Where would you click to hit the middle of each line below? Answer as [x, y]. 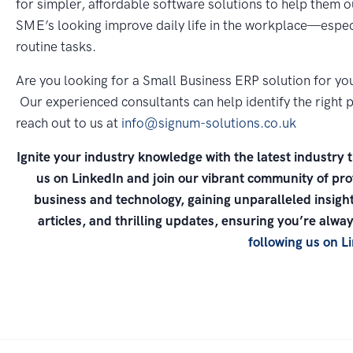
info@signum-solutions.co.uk [211, 123]
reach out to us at [69, 123]
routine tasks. [56, 46]
